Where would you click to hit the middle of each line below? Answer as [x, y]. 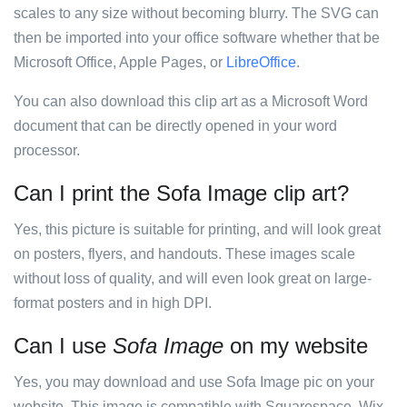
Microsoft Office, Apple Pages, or [120, 62]
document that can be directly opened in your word [175, 126]
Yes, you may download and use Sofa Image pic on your [194, 382]
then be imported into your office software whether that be [197, 38]
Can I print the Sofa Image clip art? [181, 193]
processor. [47, 150]
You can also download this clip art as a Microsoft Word [191, 101]
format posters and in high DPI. [113, 303]
